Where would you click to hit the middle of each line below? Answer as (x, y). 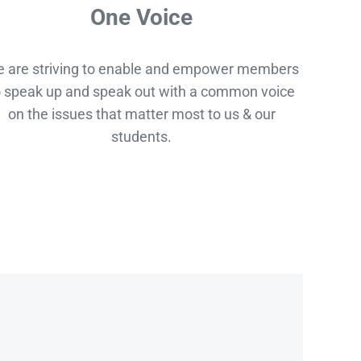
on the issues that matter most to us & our (141, 114)
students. (142, 137)
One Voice (142, 17)
